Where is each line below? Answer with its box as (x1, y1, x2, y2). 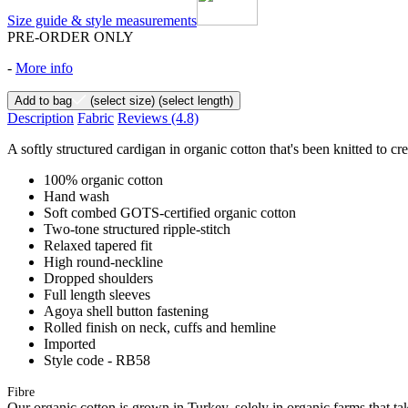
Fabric (77, 109, 114, 126)
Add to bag (15, 93, 72, 107)
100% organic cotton (44, 171, 163, 188)
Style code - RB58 (44, 352, 150, 368)
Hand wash (44, 188, 109, 204)
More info (15, 59, 73, 76)
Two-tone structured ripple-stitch (44, 220, 230, 237)
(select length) (155, 93, 233, 107)
